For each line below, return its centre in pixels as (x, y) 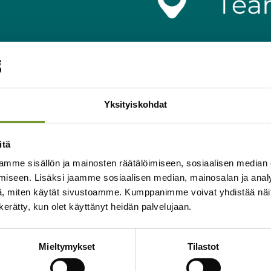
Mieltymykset (67, 247)
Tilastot (203, 247)
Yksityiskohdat (135, 105)
